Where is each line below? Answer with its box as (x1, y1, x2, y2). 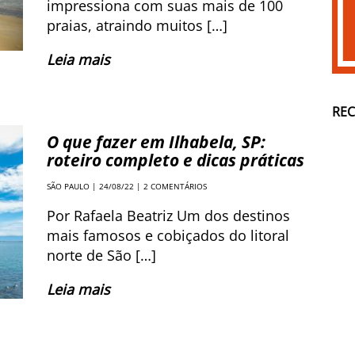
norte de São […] (47, 246, 156, 265)
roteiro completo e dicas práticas (47, 149, 304, 171)
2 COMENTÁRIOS (143, 181, 207, 192)
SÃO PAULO (47, 181, 90, 192)
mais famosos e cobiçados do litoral (47, 226, 289, 245)
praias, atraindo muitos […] (47, 16, 227, 35)
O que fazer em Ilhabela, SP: (47, 131, 265, 153)
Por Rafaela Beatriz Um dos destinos (47, 206, 290, 225)
